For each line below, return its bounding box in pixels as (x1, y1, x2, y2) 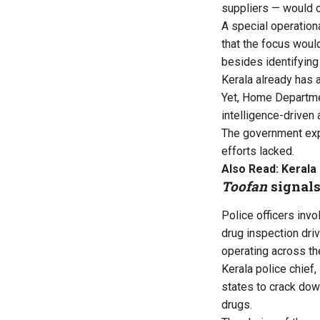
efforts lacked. (221, 144, 294, 158)
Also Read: (221, 161, 281, 176)
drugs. (221, 297, 252, 311)
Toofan (221, 176, 267, 195)
